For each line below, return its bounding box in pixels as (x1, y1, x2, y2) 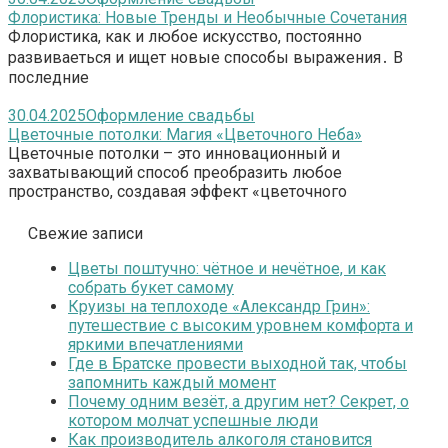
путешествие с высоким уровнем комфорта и (68, 316, 413, 336)
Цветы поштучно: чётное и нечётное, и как (68, 259, 386, 279)
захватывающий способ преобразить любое (8, 163, 342, 183)
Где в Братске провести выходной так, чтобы (68, 354, 407, 374)
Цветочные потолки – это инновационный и (8, 144, 340, 164)
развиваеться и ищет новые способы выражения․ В (8, 48, 403, 68)
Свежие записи (28, 224, 143, 244)
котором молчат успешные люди (68, 411, 318, 431)
